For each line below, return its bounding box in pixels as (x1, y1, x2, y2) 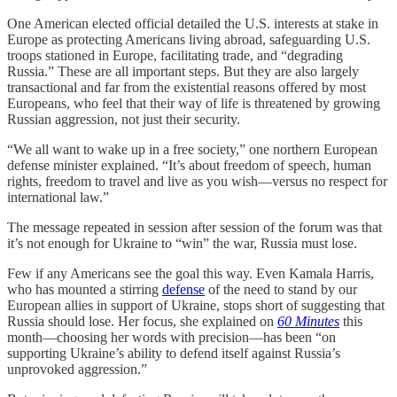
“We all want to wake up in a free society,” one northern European (7, 142, 378, 157)
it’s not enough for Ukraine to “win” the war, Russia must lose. (7, 236, 357, 251)
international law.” (7, 190, 109, 205)
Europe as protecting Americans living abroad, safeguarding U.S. (7, 32, 370, 47)
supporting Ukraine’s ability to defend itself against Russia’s (7, 346, 340, 361)
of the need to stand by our (205, 282, 357, 297)
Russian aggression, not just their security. (7, 112, 240, 127)
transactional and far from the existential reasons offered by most (7, 80, 366, 95)
